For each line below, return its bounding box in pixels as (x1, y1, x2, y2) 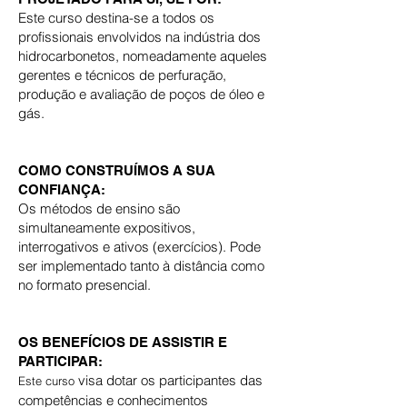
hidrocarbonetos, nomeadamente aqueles (18, 47, 267, 65)
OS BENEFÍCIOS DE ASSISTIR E (18, 334, 227, 350)
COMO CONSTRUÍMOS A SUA (18, 163, 215, 178)
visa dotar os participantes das (78, 372, 263, 389)
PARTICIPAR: (18, 353, 103, 369)
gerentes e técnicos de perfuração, (18, 66, 226, 84)
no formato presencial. (18, 276, 151, 293)
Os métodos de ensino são (18, 200, 180, 217)
